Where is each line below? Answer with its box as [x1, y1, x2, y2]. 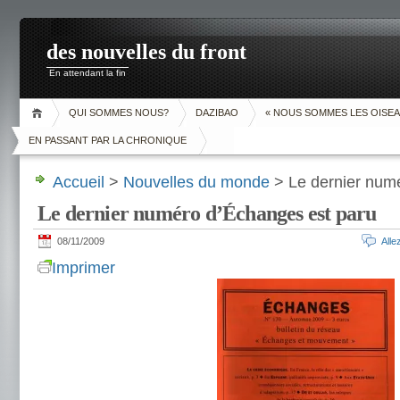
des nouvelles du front [46, 40, 246, 63]
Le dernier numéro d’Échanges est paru [37, 202, 377, 225]
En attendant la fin [49, 68, 126, 78]
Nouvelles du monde [123, 173, 270, 191]
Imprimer [52, 259, 115, 277]
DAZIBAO [196, 107, 238, 118]
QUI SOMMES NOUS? [69, 107, 169, 118]
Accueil [53, 173, 104, 191]
